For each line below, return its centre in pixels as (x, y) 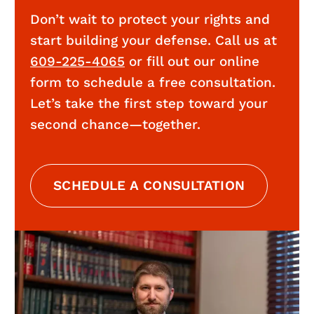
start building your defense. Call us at (153, 41)
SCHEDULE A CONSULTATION (149, 186)
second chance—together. (115, 125)
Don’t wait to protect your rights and (150, 20)
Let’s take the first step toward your (149, 104)
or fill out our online (192, 62)
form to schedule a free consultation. (153, 83)
